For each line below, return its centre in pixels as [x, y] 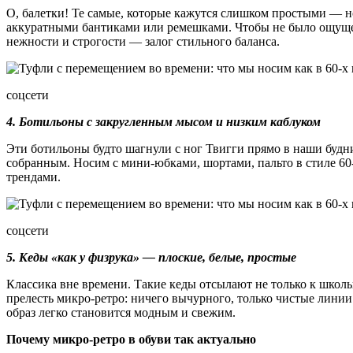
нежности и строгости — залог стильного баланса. [143, 41]
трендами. [33, 176]
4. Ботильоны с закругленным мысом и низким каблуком [163, 121]
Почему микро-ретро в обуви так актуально [131, 339]
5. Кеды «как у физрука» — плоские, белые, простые [151, 257]
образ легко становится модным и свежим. [121, 312]
